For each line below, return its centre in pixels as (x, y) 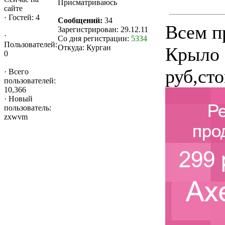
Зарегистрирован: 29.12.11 (103, 29)
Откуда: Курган (84, 47)
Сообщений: (80, 20)
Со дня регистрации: (94, 38)
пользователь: (28, 108)
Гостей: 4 (23, 17)
